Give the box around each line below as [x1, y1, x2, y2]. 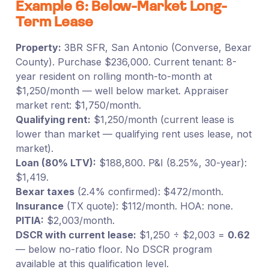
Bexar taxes [15, 185, 74, 198]
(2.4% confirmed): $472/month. [74, 185, 223, 198]
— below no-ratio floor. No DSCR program [15, 243, 212, 255]
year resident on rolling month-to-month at [15, 70, 212, 82]
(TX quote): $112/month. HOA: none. [63, 199, 233, 212]
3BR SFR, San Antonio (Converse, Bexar [61, 41, 252, 53]
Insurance [15, 199, 64, 212]
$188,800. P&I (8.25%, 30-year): [95, 156, 247, 169]
